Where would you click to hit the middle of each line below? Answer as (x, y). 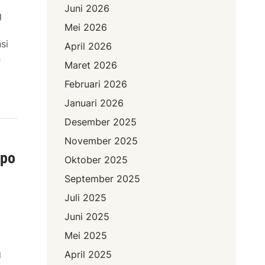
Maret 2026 (91, 65)
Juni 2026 (87, 9)
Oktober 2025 (96, 160)
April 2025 (88, 255)
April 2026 (88, 46)
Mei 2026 (86, 28)
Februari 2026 (96, 84)
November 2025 (101, 141)
